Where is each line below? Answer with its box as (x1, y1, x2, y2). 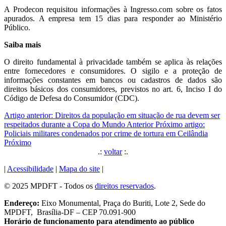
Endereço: (4, 198, 39, 207)
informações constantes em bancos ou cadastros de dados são (4, 75, 222, 84)
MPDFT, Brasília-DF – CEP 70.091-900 (4, 207, 136, 216)
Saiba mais (4, 40, 41, 49)
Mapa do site (59, 164, 100, 173)
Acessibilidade (7, 164, 53, 173)
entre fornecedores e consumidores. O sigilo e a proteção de (4, 66, 222, 75)
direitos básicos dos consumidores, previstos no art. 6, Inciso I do (4, 84, 222, 93)
